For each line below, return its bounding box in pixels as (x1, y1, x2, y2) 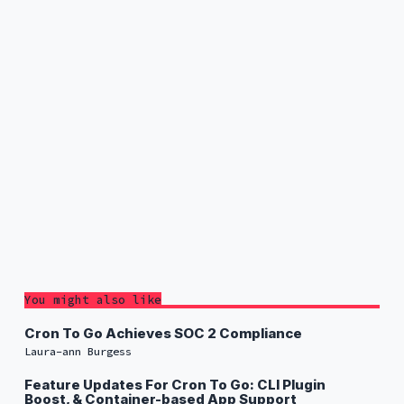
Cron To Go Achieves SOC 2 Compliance (23, 324, 302, 342)
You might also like (23, 291, 161, 308)
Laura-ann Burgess (23, 344, 132, 358)
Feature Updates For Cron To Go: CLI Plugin (23, 375, 326, 393)
